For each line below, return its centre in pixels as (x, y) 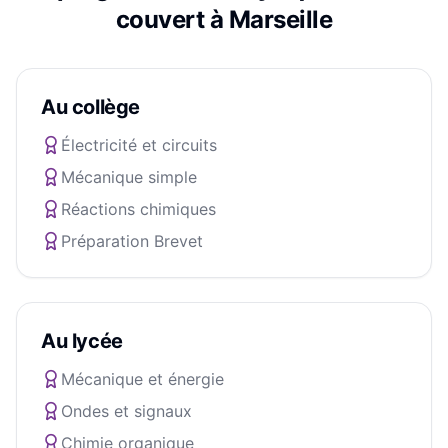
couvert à (172, 19)
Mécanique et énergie (142, 379)
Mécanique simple (129, 177)
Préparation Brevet (132, 241)
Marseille (280, 19)
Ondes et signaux (126, 411)
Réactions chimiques (138, 209)
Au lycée (82, 341)
